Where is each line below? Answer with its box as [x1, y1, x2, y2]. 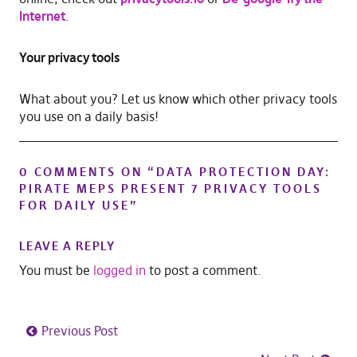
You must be [18, 262, 93, 279]
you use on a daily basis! [18, 108, 159, 125]
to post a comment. [145, 262, 261, 279]
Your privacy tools [18, 49, 120, 66]
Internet [18, 8, 65, 25]
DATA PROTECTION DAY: [155, 164, 331, 180]
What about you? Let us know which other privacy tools [18, 91, 337, 108]
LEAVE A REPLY [18, 238, 116, 254]
